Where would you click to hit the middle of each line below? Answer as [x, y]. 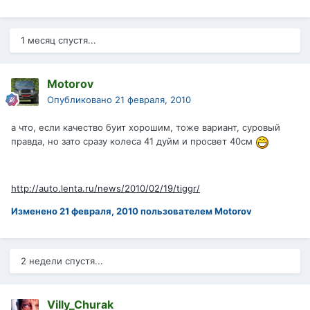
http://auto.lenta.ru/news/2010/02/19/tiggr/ [106, 188]
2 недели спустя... [62, 261]
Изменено [35, 211]
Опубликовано [81, 100]
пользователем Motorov [195, 211]
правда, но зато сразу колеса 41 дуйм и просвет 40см [133, 142]
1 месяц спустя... [58, 40]
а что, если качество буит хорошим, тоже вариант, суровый [146, 128]
